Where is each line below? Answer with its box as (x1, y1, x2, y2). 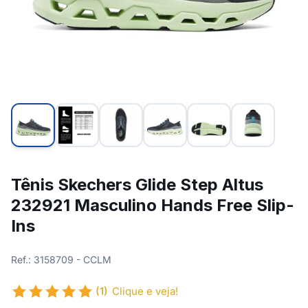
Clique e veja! (112, 285, 178, 298)
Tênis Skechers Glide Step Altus (11, 175, 263, 195)
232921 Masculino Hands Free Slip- (11, 195, 294, 215)
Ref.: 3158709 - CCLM (11, 254, 111, 265)
